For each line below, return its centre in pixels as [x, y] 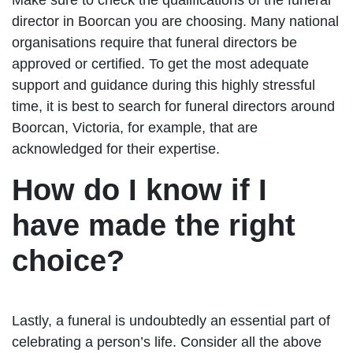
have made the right [154, 225]
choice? [68, 260]
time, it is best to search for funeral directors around [173, 106]
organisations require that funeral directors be [154, 42]
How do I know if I [139, 190]
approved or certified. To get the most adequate [160, 63]
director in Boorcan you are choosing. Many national [175, 21]
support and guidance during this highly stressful [163, 85]
